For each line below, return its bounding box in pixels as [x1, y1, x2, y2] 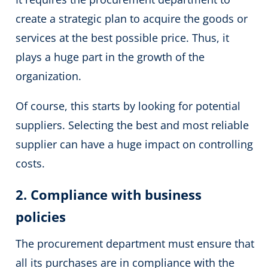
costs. [16, 156, 48, 171]
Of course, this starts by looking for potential [16, 99, 241, 114]
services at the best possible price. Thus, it [16, 31, 230, 45]
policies [16, 208, 66, 226]
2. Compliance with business [16, 185, 202, 204]
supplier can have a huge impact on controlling [16, 137, 254, 152]
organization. [16, 69, 85, 84]
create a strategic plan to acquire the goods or [16, 11, 248, 26]
